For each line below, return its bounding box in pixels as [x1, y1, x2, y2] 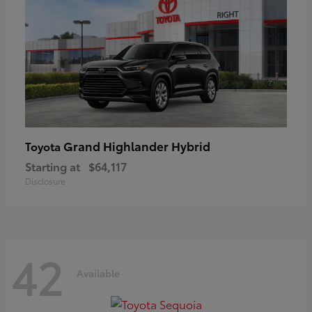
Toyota [25, 138, 63, 155]
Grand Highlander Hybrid [63, 137, 210, 155]
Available [77, 265, 120, 280]
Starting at [25, 158, 80, 175]
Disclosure [25, 175, 65, 187]
